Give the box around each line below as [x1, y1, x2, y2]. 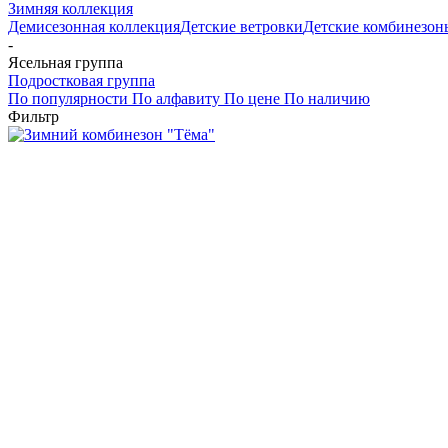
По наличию [284, 89, 370, 107]
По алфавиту [132, 89, 220, 107]
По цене [224, 89, 280, 107]
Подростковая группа [8, 71, 155, 89]
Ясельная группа [8, 53, 123, 71]
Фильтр [8, 107, 59, 125]
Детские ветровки [180, 17, 303, 35]
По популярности [8, 89, 128, 107]
